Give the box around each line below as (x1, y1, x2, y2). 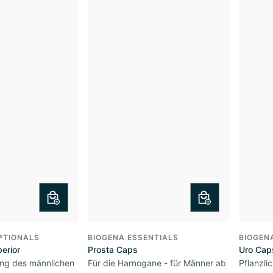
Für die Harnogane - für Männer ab (88, 258, 226, 268)
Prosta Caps (88, 244, 138, 255)
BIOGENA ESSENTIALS (88, 233, 179, 242)
